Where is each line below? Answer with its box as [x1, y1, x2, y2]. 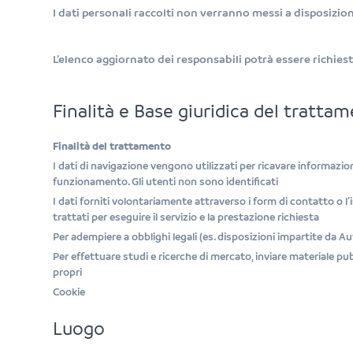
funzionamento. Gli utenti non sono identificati [53, 176, 279, 188]
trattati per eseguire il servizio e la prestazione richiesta [53, 211, 320, 223]
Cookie [53, 286, 86, 298]
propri [53, 266, 83, 278]
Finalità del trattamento [53, 140, 172, 152]
